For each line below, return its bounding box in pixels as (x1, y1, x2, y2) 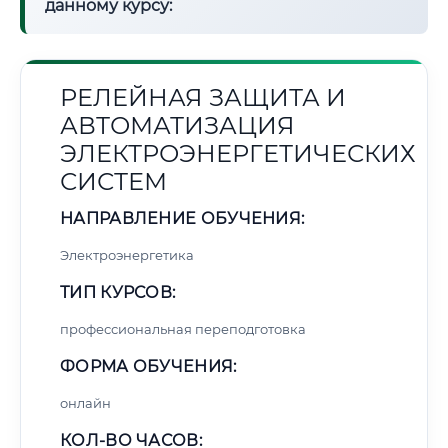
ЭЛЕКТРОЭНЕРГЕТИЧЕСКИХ (60, 139, 416, 168)
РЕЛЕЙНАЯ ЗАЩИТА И (60, 83, 346, 112)
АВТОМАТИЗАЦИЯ (60, 111, 295, 140)
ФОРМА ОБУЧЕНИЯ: (60, 357, 237, 376)
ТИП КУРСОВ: (60, 283, 176, 302)
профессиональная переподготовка (60, 321, 306, 337)
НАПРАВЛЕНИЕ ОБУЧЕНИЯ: (60, 209, 305, 228)
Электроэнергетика (60, 247, 194, 263)
